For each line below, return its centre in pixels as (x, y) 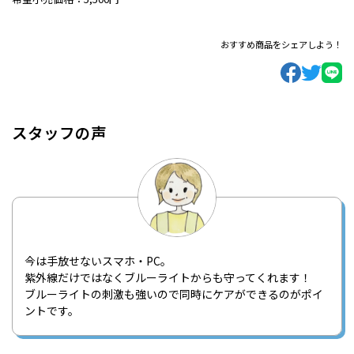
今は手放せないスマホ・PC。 (98, 260)
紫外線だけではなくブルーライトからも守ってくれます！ (168, 277)
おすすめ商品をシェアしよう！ (281, 45)
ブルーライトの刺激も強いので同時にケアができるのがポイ (174, 294)
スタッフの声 (59, 132)
